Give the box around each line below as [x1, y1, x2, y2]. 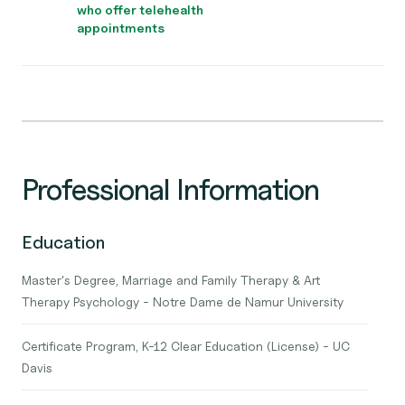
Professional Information [22, 172, 319, 207]
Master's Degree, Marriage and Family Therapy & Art [22, 272, 320, 287]
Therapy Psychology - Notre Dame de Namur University [22, 294, 344, 309]
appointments [77, 20, 165, 35]
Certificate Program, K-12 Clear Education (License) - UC [22, 338, 350, 353]
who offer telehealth [77, 2, 203, 17]
